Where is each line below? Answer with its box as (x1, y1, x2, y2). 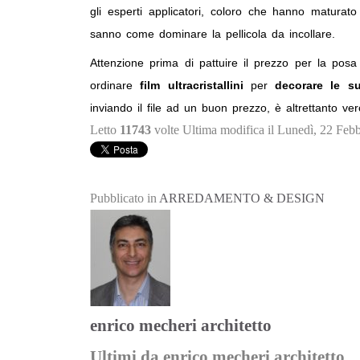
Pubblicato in (90, 191, 157, 205)
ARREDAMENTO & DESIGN (159, 191, 325, 205)
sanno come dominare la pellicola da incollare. (90, 27, 335, 40)
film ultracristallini (140, 79, 243, 92)
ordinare (90, 79, 141, 92)
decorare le (275, 79, 341, 92)
